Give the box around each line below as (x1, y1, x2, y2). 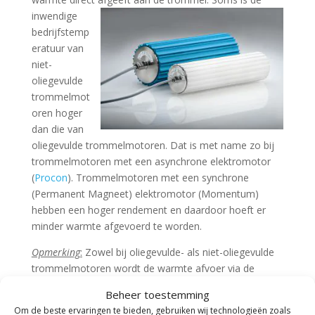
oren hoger (31, 106, 82, 120)
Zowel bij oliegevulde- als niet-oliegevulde (82, 245, 274, 259)
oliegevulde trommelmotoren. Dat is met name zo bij (31, 139, 274, 152)
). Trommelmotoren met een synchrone (67, 171, 249, 184)
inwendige (31, 9, 77, 22)
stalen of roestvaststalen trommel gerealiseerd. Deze (31, 278, 274, 291)
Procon (34, 171, 67, 184)
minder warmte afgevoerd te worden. (31, 219, 202, 233)
